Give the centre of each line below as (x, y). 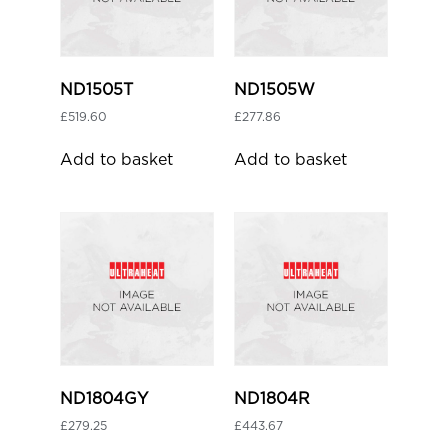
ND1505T (96, 89)
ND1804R (272, 398)
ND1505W (274, 89)
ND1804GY (104, 398)
